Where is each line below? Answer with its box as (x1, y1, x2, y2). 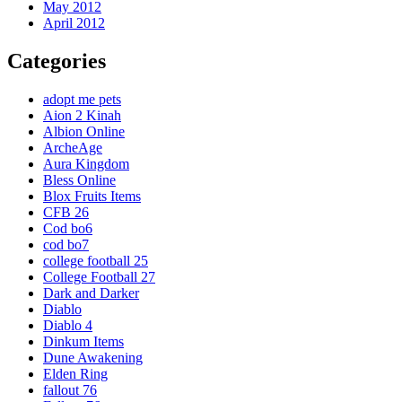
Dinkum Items (43, 334, 124, 350)
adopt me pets (43, 92, 121, 108)
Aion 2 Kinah (43, 108, 121, 124)
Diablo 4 (43, 318, 92, 334)
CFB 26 (43, 205, 89, 221)
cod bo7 (43, 237, 89, 253)
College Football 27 (43, 269, 155, 285)
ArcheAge (43, 140, 102, 156)
